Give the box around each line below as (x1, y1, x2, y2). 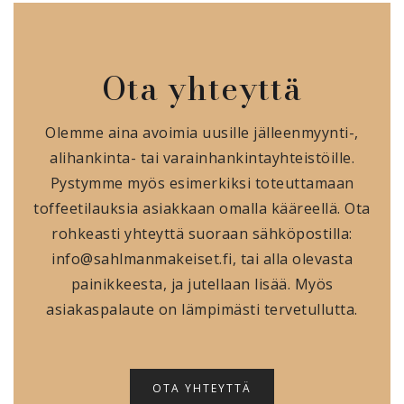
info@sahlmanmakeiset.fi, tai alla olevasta (51, 248, 353, 269)
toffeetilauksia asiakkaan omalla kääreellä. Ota (33, 197, 371, 218)
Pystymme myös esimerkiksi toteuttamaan (50, 172, 354, 193)
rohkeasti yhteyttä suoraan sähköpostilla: (51, 223, 353, 243)
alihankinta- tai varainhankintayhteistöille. (50, 147, 354, 168)
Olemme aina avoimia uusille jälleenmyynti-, (45, 122, 359, 142)
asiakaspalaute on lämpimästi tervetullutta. (46, 298, 358, 319)
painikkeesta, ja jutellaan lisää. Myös (70, 273, 334, 294)
